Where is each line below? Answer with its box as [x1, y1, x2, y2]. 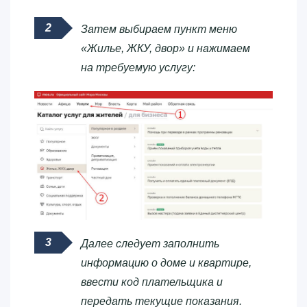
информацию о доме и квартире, [81, 256, 251, 269]
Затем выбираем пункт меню [81, 23, 237, 35]
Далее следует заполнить [81, 237, 219, 249]
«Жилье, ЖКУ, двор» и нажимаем [81, 42, 250, 54]
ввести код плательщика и [81, 275, 223, 288]
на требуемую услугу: [81, 61, 195, 73]
